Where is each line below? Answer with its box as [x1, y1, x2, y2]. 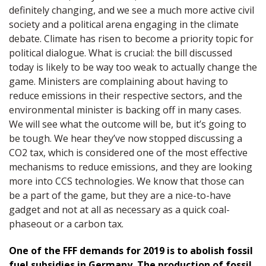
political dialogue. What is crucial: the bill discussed [9, 46, 232, 60]
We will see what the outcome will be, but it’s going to [9, 118, 246, 131]
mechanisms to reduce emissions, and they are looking [9, 160, 252, 174]
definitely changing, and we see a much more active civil [9, 4, 254, 17]
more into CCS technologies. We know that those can [9, 175, 244, 188]
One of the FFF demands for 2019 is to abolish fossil [9, 244, 253, 258]
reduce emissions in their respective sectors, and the [9, 89, 242, 103]
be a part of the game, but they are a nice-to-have [9, 189, 231, 202]
